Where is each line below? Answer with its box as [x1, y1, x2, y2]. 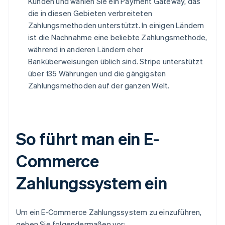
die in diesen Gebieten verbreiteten [28, 8, 152, 19]
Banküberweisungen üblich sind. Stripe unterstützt [28, 56, 203, 67]
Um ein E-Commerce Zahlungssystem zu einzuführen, [16, 207, 202, 217]
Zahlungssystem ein [16, 172, 168, 194]
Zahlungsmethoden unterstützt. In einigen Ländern [28, 20, 204, 31]
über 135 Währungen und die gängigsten [28, 68, 166, 79]
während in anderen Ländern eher [28, 44, 144, 55]
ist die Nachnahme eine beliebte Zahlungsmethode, [28, 32, 207, 43]
